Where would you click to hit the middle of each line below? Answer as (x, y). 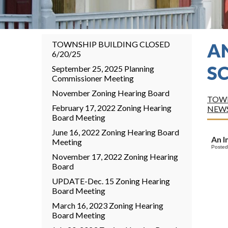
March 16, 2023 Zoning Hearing (108, 205)
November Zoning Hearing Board (111, 93)
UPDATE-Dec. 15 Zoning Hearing (111, 181)
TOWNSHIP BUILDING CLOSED (111, 44)
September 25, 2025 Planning (103, 68)
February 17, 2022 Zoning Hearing (112, 108)
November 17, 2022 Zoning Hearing (115, 156)
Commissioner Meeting (93, 78)
